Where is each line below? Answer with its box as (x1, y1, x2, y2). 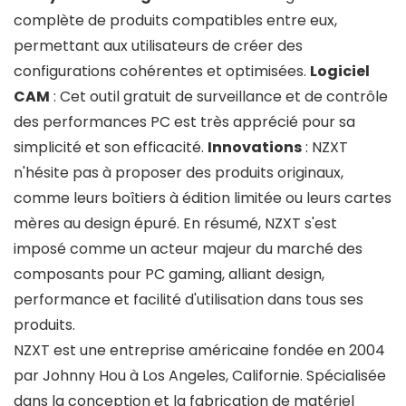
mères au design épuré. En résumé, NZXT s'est (14, 213, 337, 234)
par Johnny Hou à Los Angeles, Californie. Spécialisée (14, 365, 386, 386)
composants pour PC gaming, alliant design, (14, 264, 324, 285)
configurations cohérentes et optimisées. (14, 61, 310, 82)
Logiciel (310, 61, 370, 82)
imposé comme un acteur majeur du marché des (14, 238, 362, 259)
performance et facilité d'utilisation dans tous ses (14, 289, 363, 310)
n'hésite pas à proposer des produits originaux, (14, 162, 343, 183)
